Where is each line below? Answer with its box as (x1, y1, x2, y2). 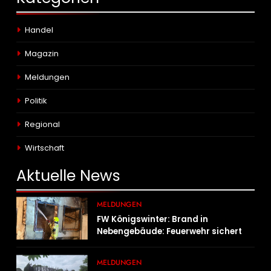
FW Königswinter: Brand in (97, 214, 209, 226)
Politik (25, 95, 47, 107)
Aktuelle (16, 165, 80, 187)
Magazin (25, 48, 59, 60)
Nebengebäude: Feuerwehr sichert (97, 226, 243, 238)
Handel (25, 24, 53, 36)
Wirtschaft (25, 142, 64, 154)
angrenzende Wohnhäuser (97, 238, 211, 250)
